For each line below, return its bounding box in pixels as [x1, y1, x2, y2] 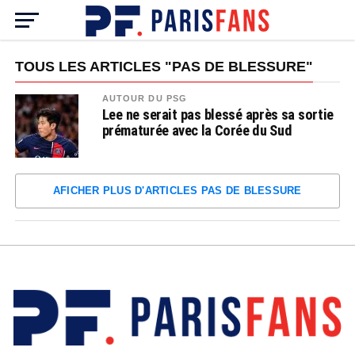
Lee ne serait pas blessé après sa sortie [101, 106, 334, 123]
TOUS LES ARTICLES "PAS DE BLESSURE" [14, 59, 313, 74]
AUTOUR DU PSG [101, 94, 188, 103]
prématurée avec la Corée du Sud [101, 122, 292, 139]
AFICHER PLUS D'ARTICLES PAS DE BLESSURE [52, 185, 302, 197]
